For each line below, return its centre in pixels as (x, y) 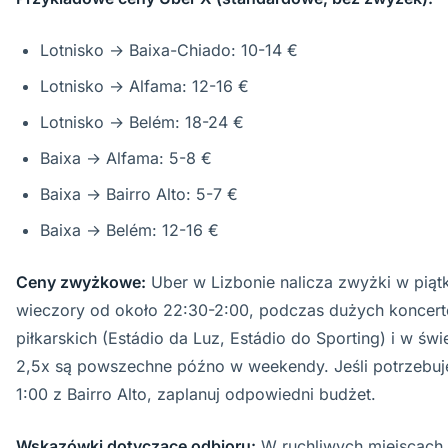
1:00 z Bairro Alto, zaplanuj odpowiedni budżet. (196, 394)
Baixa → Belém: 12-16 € (129, 230)
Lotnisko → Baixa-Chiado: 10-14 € (169, 50)
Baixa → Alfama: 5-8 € (126, 158)
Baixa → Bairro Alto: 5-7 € (139, 194)
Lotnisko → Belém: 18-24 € (142, 122)
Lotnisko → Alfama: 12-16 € (144, 86)
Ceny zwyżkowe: (81, 282)
